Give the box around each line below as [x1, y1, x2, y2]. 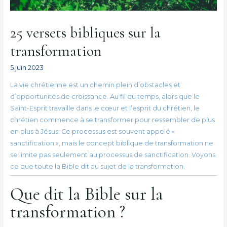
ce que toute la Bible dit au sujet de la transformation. [10, 162, 185, 170]
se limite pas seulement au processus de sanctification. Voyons [10, 150, 215, 159]
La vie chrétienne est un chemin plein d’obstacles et [10, 81, 180, 89]
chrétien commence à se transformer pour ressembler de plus [10, 116, 215, 124]
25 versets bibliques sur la [10, 23, 161, 42]
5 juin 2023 [10, 63, 44, 71]
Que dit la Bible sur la [10, 183, 163, 205]
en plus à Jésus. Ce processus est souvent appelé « [10, 127, 175, 135]
